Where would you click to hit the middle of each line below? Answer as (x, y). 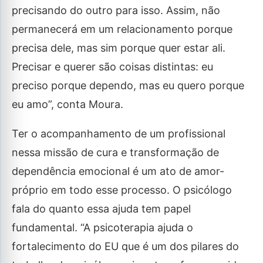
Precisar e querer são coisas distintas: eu (112, 67)
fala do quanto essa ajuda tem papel (101, 209)
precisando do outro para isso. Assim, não (116, 10)
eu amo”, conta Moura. (68, 104)
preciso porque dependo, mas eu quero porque (128, 85)
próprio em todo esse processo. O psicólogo (122, 190)
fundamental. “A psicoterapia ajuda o (102, 227)
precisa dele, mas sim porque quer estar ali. (119, 48)
